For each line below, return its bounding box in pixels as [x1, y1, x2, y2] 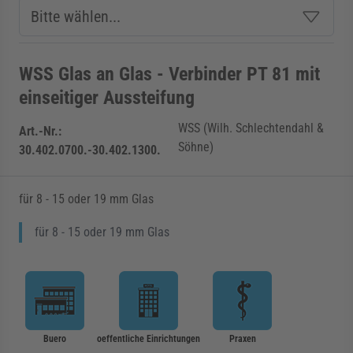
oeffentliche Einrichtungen [97, 333, 200, 344]
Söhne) [177, 139, 214, 154]
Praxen [229, 333, 256, 344]
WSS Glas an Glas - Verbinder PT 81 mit [19, 63, 320, 85]
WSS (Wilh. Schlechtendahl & [177, 121, 324, 136]
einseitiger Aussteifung [19, 87, 195, 109]
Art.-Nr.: [19, 124, 61, 139]
